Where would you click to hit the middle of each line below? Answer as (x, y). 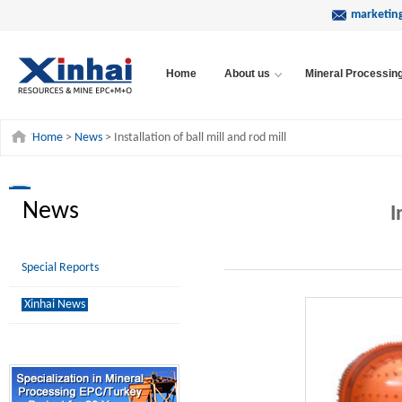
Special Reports (60, 268)
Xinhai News (55, 305)
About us (247, 74)
